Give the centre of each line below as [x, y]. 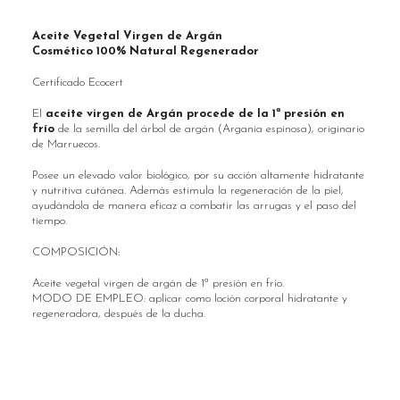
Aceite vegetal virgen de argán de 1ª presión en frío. [158, 283]
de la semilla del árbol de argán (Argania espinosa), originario [209, 129]
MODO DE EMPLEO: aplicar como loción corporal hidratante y [189, 299]
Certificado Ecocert [77, 83]
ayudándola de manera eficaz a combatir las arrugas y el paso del [194, 206]
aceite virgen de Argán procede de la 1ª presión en [195, 114]
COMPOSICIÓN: [75, 252]
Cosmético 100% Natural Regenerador [145, 51]
